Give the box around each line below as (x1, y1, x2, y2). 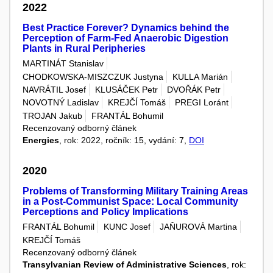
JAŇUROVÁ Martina (160, 222, 237, 232)
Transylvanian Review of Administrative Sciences (23, 259, 227, 269)
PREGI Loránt (175, 97, 229, 108)
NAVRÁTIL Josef (23, 85, 86, 95)
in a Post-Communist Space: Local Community (23, 196, 238, 207)
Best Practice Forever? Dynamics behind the (23, 23, 229, 34)
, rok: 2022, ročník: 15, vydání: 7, (59, 135, 189, 145)
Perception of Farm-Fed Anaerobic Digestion (23, 33, 229, 44)
